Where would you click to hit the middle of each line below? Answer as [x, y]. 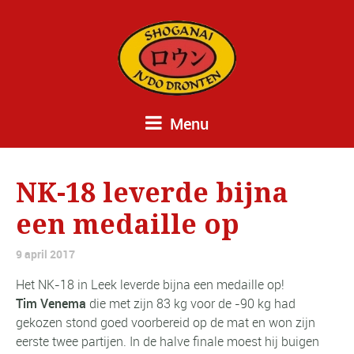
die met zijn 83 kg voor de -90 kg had [191, 303]
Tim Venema [51, 303]
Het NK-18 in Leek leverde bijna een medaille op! [150, 284]
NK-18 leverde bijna [152, 192]
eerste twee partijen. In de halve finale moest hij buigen [168, 341]
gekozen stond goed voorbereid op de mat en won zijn [166, 322]
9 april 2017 [45, 254]
